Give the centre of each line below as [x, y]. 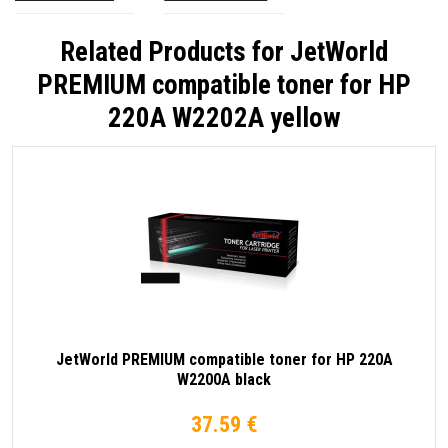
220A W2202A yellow [224, 117]
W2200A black [224, 379]
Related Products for [175, 51]
